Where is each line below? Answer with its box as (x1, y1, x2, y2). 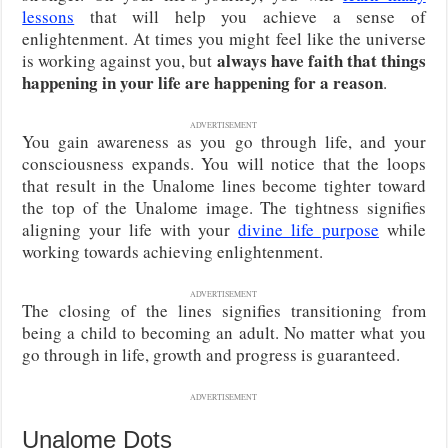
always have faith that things (216, 48, 426, 74)
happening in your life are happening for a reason (22, 70, 384, 96)
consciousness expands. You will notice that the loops (22, 152, 426, 176)
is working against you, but (22, 49, 217, 73)
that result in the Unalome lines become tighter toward (22, 174, 426, 198)
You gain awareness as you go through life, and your (22, 130, 426, 154)
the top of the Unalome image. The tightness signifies (22, 196, 426, 220)
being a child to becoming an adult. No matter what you (22, 321, 426, 345)
